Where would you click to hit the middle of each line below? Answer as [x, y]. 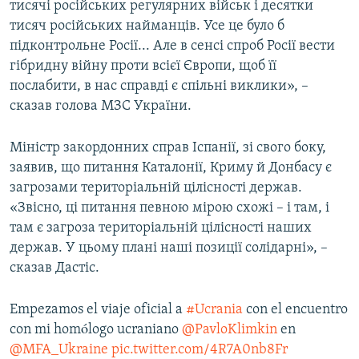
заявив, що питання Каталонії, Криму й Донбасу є [171, 168]
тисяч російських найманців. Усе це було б [147, 26]
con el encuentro [295, 310]
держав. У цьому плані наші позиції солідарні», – [169, 248]
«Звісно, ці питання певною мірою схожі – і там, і [169, 208]
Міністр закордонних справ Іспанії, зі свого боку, [168, 148]
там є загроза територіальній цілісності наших [161, 228]
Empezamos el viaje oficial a [98, 310]
